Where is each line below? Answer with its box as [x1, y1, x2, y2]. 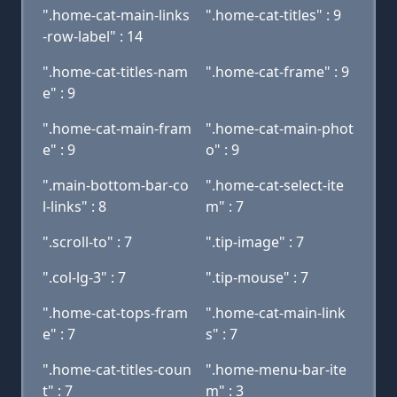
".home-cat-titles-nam [43, 62, 188, 82]
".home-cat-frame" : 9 [206, 62, 349, 82]
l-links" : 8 [43, 197, 106, 216]
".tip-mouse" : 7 [206, 268, 308, 287]
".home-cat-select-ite [206, 175, 344, 195]
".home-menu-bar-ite [206, 360, 346, 379]
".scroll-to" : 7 [43, 232, 132, 252]
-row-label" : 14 [43, 27, 143, 46]
